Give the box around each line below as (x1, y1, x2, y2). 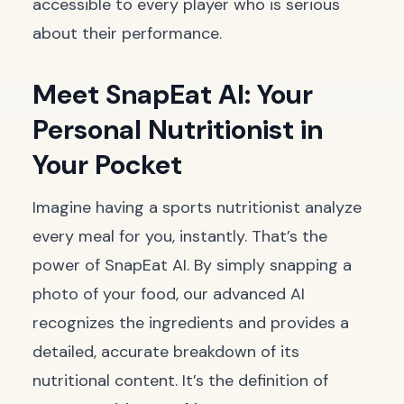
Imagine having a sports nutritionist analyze (32, 197, 362, 218)
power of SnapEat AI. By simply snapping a (32, 254, 352, 276)
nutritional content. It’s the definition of (32, 370, 328, 391)
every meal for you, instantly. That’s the (32, 225, 327, 247)
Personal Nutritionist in (32, 112, 323, 147)
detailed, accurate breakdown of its (32, 341, 299, 363)
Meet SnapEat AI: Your (32, 77, 313, 112)
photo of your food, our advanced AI (32, 283, 305, 305)
